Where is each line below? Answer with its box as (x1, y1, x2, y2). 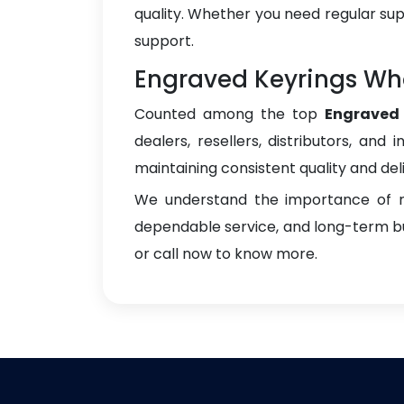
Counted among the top (134, 104, 326, 124)
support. (134, 31, 194, 51)
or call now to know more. (134, 243, 317, 264)
